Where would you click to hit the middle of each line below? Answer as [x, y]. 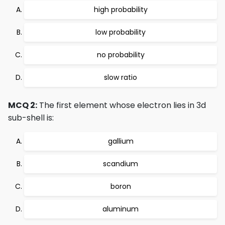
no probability [121, 55]
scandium [121, 164]
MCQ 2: [23, 105]
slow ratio [121, 77]
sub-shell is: [31, 118]
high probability [121, 10]
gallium [121, 141]
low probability [121, 32]
